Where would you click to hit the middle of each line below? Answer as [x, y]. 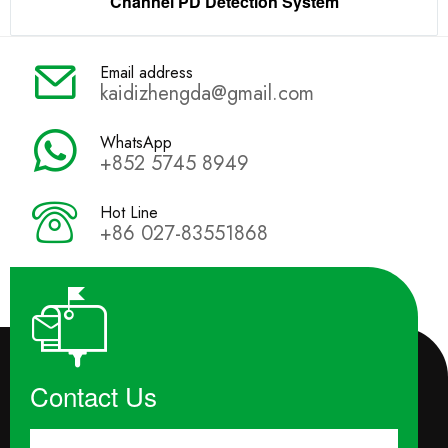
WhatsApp [136, 142]
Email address [146, 72]
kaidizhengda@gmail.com [207, 93]
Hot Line [129, 212]
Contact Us [93, 395]
